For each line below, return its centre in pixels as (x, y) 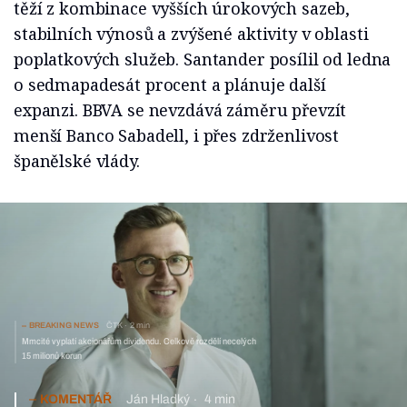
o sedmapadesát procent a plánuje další (170, 85)
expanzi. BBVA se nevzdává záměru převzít (180, 110)
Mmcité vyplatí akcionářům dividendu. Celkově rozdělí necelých (139, 342)
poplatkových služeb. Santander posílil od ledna (203, 60)
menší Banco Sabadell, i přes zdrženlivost (177, 136)
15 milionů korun (52, 356)
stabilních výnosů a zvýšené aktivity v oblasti (191, 34)
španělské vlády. (77, 161)
